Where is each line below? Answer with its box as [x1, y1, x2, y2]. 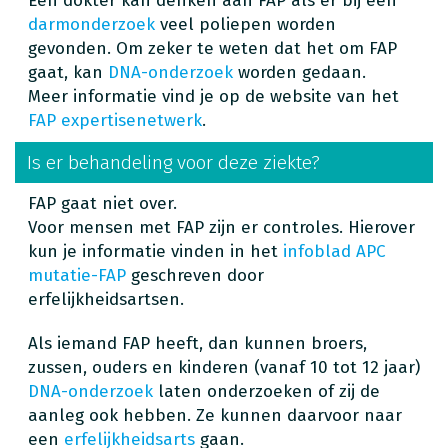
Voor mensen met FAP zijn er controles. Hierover [28, 216, 415, 238]
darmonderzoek [28, 13, 155, 35]
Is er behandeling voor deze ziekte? [27, 150, 320, 174]
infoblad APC [283, 240, 386, 262]
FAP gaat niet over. [28, 192, 182, 214]
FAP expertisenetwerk [28, 109, 202, 131]
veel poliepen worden [155, 13, 336, 35]
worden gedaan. [233, 61, 371, 83]
